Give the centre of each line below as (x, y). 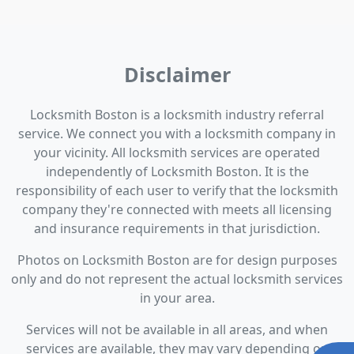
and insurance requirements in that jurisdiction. (177, 228)
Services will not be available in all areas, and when (177, 329)
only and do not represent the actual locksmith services (177, 279)
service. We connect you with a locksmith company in (177, 133)
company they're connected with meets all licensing (177, 209)
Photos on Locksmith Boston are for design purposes (177, 260)
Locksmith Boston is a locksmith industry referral (177, 114)
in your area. (177, 298)
